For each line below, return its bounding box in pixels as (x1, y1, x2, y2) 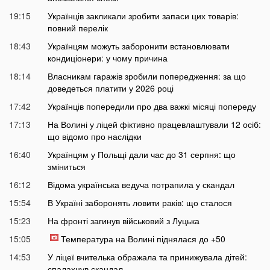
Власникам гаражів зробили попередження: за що (47, 70, 246, 83)
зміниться (47, 160, 86, 173)
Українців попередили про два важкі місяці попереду (47, 100, 256, 113)
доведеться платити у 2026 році (47, 82, 174, 95)
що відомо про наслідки (47, 130, 142, 143)
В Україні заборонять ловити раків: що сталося (47, 196, 232, 209)
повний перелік (47, 22, 108, 34)
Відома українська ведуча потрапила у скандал (47, 178, 234, 191)
